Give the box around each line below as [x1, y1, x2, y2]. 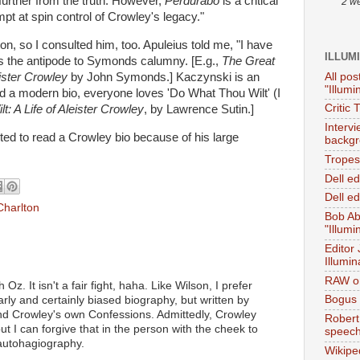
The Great [222, 54, 275, 67]
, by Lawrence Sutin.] [144, 102, 254, 116]
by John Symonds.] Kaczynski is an [67, 70, 260, 84]
